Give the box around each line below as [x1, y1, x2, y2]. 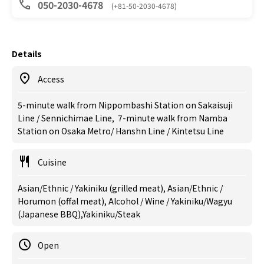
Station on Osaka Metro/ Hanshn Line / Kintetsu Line [18, 125, 224, 137]
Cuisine [38, 156, 67, 168]
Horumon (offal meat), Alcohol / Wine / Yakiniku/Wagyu [18, 195, 232, 207]
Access [38, 73, 64, 85]
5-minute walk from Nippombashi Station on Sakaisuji [18, 99, 233, 111]
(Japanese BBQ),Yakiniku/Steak [18, 208, 140, 220]
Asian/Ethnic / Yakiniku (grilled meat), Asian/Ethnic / [18, 182, 223, 194]
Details [12, 48, 42, 60]
